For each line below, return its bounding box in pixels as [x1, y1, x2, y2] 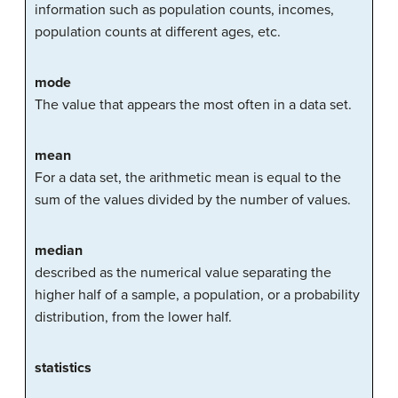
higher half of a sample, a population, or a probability [35, 286, 360, 305]
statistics [35, 359, 92, 378]
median [35, 242, 83, 260]
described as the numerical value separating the [35, 264, 331, 283]
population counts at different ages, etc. [35, 23, 281, 42]
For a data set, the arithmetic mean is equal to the [35, 169, 341, 187]
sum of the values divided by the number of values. [35, 191, 351, 210]
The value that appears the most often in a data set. [35, 96, 352, 115]
